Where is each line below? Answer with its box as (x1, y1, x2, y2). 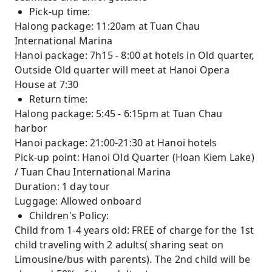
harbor (15, 121, 48, 135)
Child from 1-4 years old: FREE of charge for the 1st (15, 223, 254, 237)
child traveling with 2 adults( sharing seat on (15, 238, 224, 251)
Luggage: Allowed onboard (15, 194, 141, 208)
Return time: (29, 92, 88, 106)
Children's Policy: (29, 209, 109, 222)
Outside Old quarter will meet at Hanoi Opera (15, 63, 229, 76)
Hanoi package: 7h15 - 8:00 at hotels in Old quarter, (15, 49, 254, 62)
